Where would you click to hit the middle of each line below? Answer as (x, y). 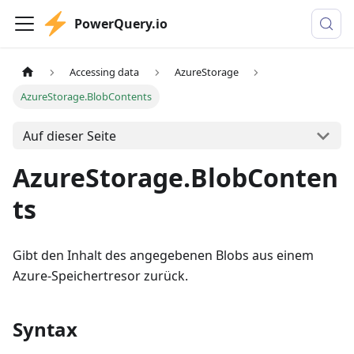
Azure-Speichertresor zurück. (100, 276)
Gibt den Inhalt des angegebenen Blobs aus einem (163, 256)
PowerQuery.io (121, 24)
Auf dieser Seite (69, 136)
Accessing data (105, 72)
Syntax (45, 330)
